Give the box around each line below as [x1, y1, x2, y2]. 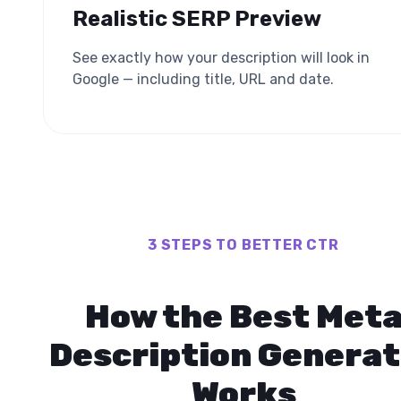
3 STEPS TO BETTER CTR [148, 235, 339, 253]
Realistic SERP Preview [73, 5, 321, 31]
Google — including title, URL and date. [73, 70, 334, 88]
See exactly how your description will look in [73, 48, 370, 66]
